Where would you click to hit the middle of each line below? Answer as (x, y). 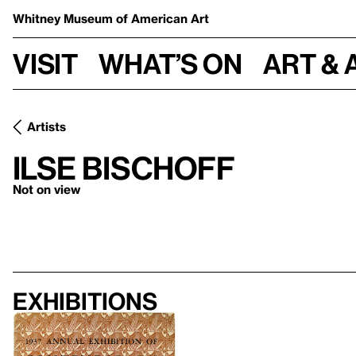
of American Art (163, 18)
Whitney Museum (64, 18)
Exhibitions (85, 301)
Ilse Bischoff (124, 167)
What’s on (170, 63)
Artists (46, 126)
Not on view (46, 189)
